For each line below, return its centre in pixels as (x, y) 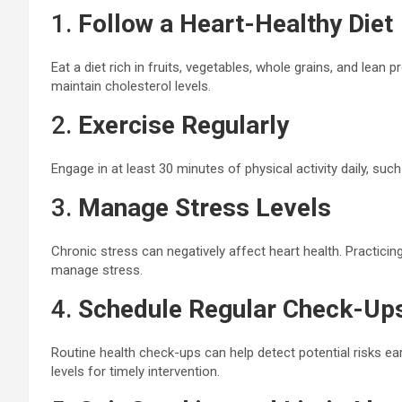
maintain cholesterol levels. (131, 86)
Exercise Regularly (184, 125)
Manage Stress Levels (205, 208)
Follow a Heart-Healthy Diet (236, 24)
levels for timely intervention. (135, 371)
